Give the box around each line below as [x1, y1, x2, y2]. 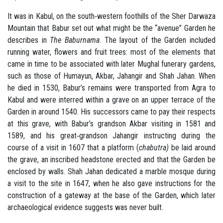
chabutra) [139, 142, 171, 152]
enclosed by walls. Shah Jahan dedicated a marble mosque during [7, 166, 216, 176]
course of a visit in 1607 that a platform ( [7, 142, 139, 152]
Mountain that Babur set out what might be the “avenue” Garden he [7, 23, 216, 33]
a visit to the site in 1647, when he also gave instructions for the [7, 178, 216, 188]
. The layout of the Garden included [100, 35, 216, 45]
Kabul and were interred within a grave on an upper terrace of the [7, 95, 216, 105]
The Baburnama [50, 35, 100, 45]
